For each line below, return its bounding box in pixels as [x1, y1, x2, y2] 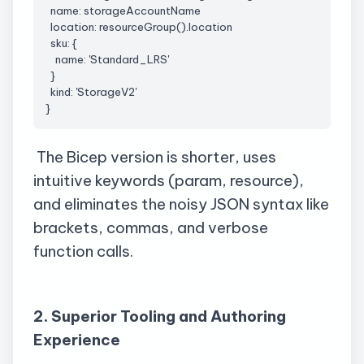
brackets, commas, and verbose [33, 217, 268, 237]
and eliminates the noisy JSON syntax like [33, 193, 329, 214]
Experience [33, 329, 120, 349]
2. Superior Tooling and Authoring [33, 305, 286, 326]
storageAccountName [84, 4, 201, 19]
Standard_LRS [90, 53, 167, 67]
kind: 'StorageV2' [45, 85, 136, 100]
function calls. [33, 240, 133, 261]
